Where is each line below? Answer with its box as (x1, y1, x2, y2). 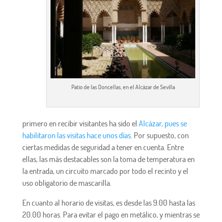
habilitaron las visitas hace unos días (22, 130, 131, 140)
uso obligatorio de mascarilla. (22, 177, 111, 188)
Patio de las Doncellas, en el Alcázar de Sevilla (71, 83, 175, 91)
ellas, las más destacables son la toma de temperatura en (22, 154, 195, 164)
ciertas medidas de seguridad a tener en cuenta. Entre (22, 142, 184, 152)
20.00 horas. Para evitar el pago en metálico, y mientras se (22, 209, 200, 220)
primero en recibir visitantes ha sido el (22, 118, 139, 128)
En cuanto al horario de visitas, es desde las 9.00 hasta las (22, 197, 195, 208)
